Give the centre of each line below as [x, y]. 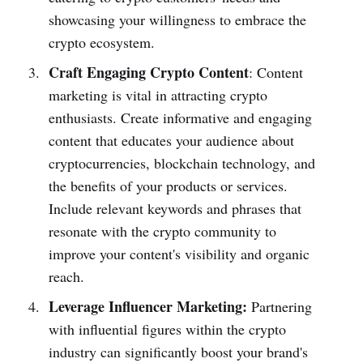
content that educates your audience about [171, 140]
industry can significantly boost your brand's [178, 351]
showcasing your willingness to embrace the [177, 19]
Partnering [279, 306]
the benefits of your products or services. [168, 185]
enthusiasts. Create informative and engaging [180, 117]
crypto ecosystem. [101, 42]
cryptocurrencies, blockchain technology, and [181, 162]
